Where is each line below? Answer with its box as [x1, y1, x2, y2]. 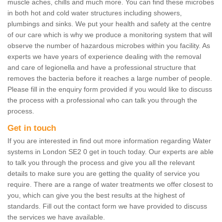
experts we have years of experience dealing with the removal [7, 53, 201, 61]
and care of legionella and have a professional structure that [7, 63, 196, 72]
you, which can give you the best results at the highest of [7, 191, 185, 200]
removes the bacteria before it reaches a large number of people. [7, 74, 212, 83]
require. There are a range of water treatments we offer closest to [7, 180, 213, 189]
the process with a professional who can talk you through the [7, 96, 197, 105]
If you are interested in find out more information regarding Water [7, 137, 211, 145]
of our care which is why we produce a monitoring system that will [7, 31, 212, 39]
